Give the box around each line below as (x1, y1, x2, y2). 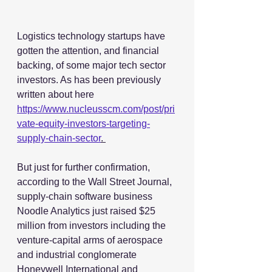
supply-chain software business (17, 191, 155, 202)
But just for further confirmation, (17, 161, 152, 172)
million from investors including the (17, 220, 168, 231)
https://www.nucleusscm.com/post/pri (17, 103, 175, 114)
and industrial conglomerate (17, 249, 139, 260)
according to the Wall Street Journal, (17, 176, 174, 187)
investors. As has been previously (17, 74, 163, 85)
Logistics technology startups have (17, 30, 168, 41)
